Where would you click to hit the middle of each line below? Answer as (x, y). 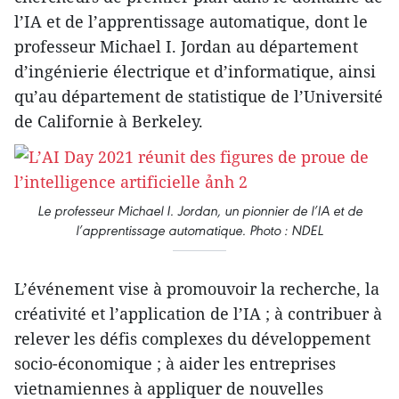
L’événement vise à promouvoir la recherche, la (197, 289)
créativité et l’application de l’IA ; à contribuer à (198, 313)
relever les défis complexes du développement (192, 338)
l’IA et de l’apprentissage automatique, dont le (191, 21)
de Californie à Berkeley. (109, 121)
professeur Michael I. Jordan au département (186, 46)
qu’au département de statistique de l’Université (199, 96)
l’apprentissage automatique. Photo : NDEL (199, 230)
